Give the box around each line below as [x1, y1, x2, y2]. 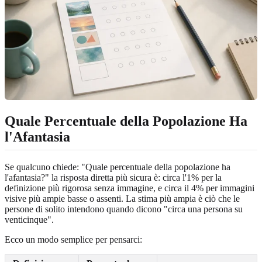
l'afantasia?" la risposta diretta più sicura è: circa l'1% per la [5, 172, 222, 182]
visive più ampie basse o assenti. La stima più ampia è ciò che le [5, 193, 240, 204]
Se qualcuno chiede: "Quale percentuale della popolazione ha [5, 161, 230, 172]
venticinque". [5, 214, 54, 225]
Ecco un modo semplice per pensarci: [5, 234, 142, 244]
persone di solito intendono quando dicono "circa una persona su [5, 204, 243, 214]
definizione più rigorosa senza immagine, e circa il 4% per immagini [5, 182, 254, 193]
